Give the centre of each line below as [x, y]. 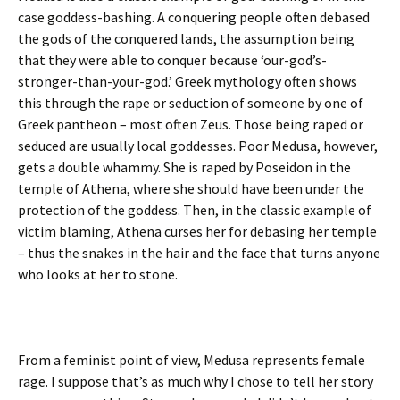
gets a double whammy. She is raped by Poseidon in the [184, 167]
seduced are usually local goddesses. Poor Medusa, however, [198, 146]
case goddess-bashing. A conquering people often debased [194, 17]
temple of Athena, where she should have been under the [191, 188]
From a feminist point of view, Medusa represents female [192, 360]
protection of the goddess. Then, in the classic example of [195, 210]
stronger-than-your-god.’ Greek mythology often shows [187, 81]
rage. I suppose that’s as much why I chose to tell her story [196, 381]
